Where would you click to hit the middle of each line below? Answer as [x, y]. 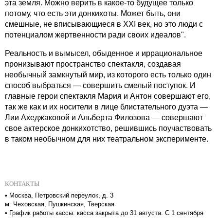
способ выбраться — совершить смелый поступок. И [100, 85]
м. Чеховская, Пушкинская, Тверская [60, 204]
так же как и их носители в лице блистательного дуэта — [106, 107]
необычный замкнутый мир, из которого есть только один [108, 74]
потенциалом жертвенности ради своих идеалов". [95, 35]
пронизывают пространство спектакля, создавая [93, 64]
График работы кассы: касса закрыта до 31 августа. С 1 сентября [106, 213]
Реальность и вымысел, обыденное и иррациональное [104, 53]
